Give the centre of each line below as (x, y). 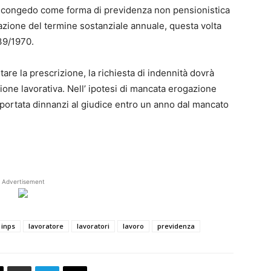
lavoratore (46, 226)
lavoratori (93, 226)
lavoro (133, 226)
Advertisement (23, 181)
